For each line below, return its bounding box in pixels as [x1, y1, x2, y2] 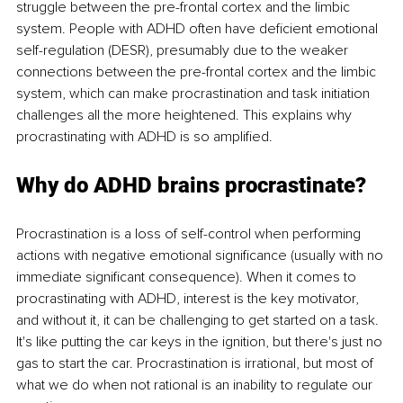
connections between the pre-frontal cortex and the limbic [16, 63, 380, 82]
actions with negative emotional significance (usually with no [16, 246, 387, 265]
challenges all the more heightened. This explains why [16, 106, 355, 125]
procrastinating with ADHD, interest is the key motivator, [16, 290, 363, 309]
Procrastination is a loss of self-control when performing [16, 225, 364, 244]
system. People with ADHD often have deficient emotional [16, 20, 381, 39]
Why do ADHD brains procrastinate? [16, 173, 366, 199]
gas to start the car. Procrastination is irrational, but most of [16, 354, 377, 373]
